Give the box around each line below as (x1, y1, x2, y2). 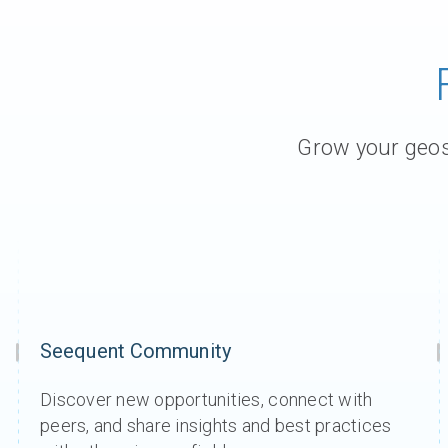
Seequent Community (40, 339, 231, 363)
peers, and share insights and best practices (40, 415, 392, 436)
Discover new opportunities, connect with (40, 389, 373, 410)
